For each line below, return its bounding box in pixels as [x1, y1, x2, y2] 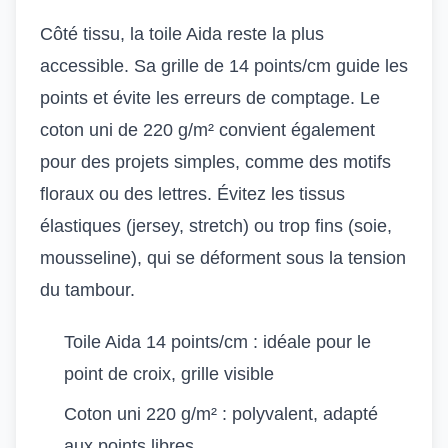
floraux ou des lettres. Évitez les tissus [40, 184, 345, 204]
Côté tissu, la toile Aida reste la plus [40, 24, 324, 44]
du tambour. [40, 280, 135, 300]
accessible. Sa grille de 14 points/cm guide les [40, 56, 408, 76]
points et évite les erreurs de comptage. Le [40, 88, 380, 108]
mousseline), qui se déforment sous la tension [40, 248, 406, 268]
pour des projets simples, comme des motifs [40, 152, 391, 172]
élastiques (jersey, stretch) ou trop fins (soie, [40, 216, 392, 236]
